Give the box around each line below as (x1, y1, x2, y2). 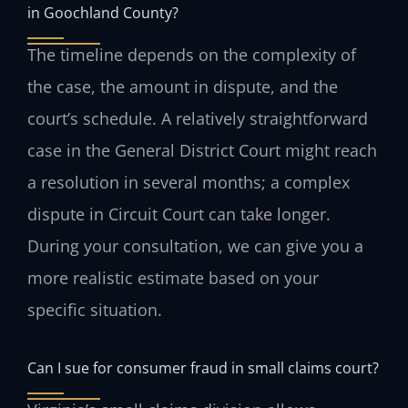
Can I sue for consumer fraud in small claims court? (27, 357, 379, 379)
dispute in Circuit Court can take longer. (27, 202, 331, 225)
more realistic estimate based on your (27, 266, 319, 289)
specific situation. (27, 298, 162, 321)
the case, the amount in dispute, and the (27, 75, 338, 97)
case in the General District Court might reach (27, 138, 377, 161)
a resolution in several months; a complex (27, 170, 350, 193)
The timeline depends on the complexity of (27, 43, 356, 66)
